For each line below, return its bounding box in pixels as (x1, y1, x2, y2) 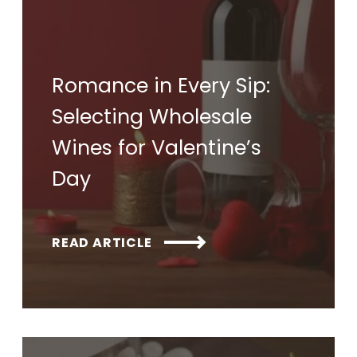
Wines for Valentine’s (52, 132, 261, 162)
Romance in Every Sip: (52, 70, 270, 100)
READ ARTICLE (52, 233, 152, 252)
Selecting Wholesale (52, 101, 252, 131)
